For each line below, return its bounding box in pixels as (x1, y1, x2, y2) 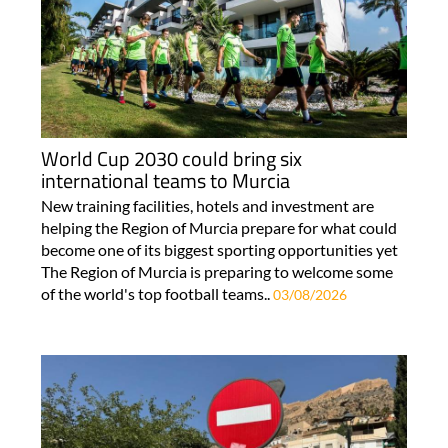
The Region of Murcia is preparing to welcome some (40, 261, 393, 281)
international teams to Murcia (40, 164, 290, 196)
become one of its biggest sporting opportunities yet (40, 239, 398, 259)
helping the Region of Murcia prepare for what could (40, 217, 397, 237)
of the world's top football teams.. (40, 283, 273, 303)
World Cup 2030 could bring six (40, 142, 302, 174)
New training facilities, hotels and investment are (40, 195, 374, 215)
